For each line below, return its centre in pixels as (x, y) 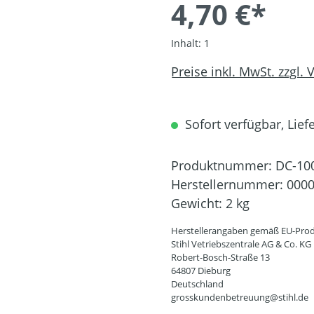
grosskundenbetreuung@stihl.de (240, 298)
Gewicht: (198, 204)
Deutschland (197, 284)
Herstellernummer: (229, 185)
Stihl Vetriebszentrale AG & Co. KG (241, 244)
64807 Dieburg (201, 271)
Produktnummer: (223, 166)
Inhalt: (187, 43)
